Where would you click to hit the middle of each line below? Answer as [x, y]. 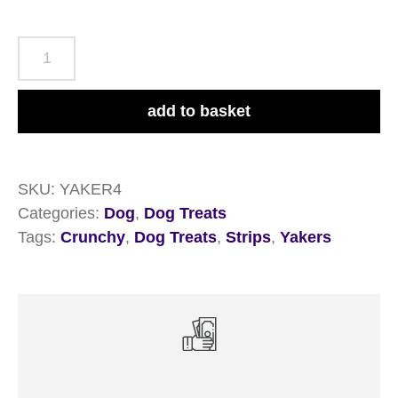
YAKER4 [91, 189]
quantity [45, 143]
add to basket [199, 111]
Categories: [61, 213]
